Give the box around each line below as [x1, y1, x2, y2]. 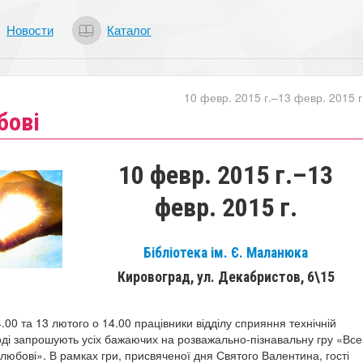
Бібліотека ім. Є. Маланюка [143, 244, 309, 261]
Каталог [107, 19, 152, 38]
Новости [6, 19, 53, 38]
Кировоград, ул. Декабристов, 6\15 [117, 268, 335, 285]
